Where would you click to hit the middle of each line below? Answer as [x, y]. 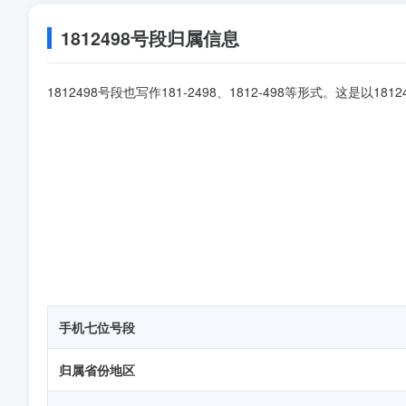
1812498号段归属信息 [150, 38]
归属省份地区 [97, 370]
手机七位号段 [97, 327]
